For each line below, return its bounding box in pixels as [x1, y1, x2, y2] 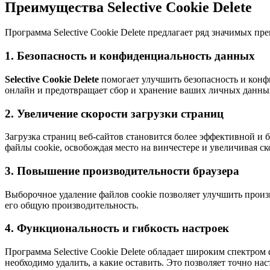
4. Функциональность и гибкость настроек [5, 222, 229, 235]
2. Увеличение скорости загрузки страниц [5, 107, 224, 120]
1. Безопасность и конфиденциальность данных [5, 49, 255, 63]
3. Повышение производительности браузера [5, 165, 239, 178]
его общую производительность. [5, 199, 139, 210]
